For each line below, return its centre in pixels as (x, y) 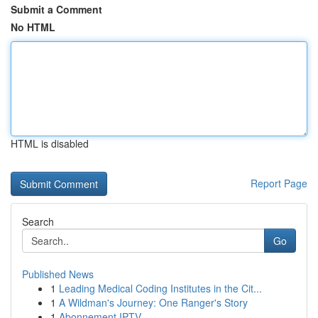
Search (38, 221)
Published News (58, 274)
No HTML (33, 27)
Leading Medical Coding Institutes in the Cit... (160, 288)
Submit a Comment (56, 9)
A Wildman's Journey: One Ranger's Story (153, 302)
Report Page (279, 183)
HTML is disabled (50, 143)
